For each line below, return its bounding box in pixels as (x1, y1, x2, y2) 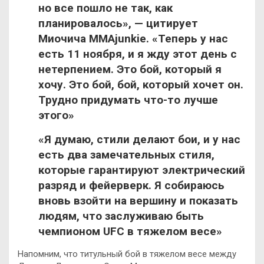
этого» (38, 108, 74, 123)
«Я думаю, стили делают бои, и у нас (38, 133, 240, 147)
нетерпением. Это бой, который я (38, 62, 222, 77)
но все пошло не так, (38, 1, 155, 15)
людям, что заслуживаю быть (38, 209, 204, 223)
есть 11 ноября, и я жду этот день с (38, 47, 237, 61)
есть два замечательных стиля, (38, 148, 214, 162)
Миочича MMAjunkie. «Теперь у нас (38, 32, 228, 46)
